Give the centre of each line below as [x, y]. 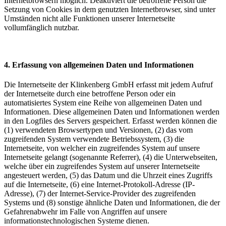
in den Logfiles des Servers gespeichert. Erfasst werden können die [110, 121]
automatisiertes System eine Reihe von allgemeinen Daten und [103, 102]
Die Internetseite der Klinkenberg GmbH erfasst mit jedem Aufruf [108, 84]
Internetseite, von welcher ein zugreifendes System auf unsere [102, 148]
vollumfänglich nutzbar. [42, 28]
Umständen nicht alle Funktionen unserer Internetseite [90, 19]
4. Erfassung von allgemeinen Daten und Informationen [99, 65]
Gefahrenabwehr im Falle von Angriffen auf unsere [86, 211]
